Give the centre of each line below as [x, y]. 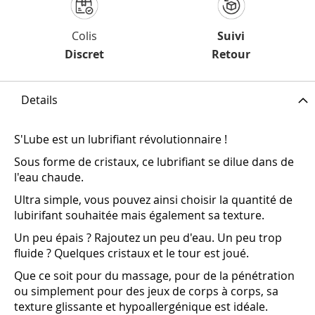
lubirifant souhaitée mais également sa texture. [141, 216]
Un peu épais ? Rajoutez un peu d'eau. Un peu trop [148, 238]
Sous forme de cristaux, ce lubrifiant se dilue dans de [154, 162]
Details [39, 100]
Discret [84, 54]
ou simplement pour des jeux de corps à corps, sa [146, 291]
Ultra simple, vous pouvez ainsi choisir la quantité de [153, 200]
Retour [231, 54]
